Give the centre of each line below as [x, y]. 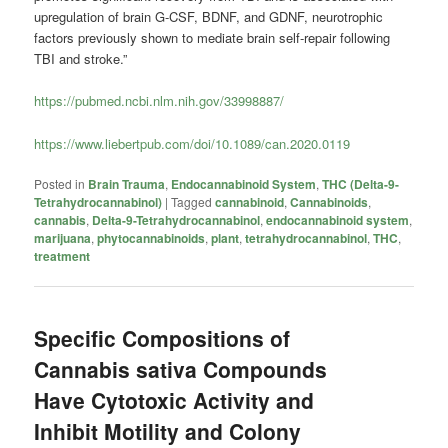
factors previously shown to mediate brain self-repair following [212, 38]
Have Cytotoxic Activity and [174, 399]
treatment [62, 255]
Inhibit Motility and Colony [168, 430]
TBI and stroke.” [81, 59]
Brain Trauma [127, 183]
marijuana [63, 237]
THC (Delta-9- [361, 183]
